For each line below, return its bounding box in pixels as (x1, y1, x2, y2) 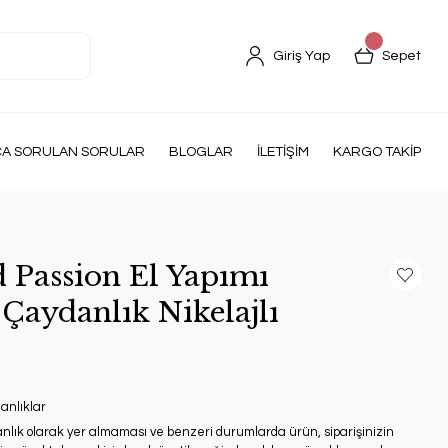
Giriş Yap (273, 48, 330, 63)
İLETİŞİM (257, 145, 309, 159)
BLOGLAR (169, 145, 233, 159)
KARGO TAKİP (333, 145, 421, 159)
